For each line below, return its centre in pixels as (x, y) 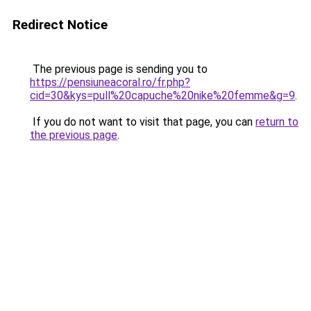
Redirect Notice (60, 25)
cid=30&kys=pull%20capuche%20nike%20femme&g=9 (162, 95)
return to (277, 122)
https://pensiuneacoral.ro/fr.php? (110, 82)
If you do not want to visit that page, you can (143, 122)
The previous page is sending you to (119, 69)
